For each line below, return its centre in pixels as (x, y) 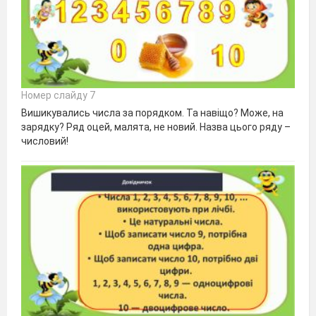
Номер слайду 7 (58, 96)
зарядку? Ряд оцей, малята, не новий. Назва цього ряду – (156, 127)
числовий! (45, 141)
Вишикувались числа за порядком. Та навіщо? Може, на (152, 113)
